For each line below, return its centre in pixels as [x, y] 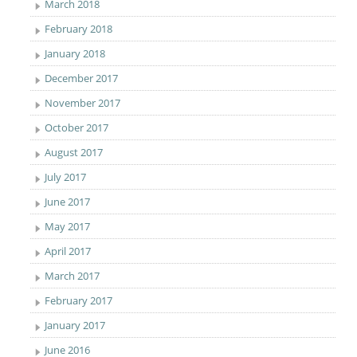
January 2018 [75, 53]
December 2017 [82, 78]
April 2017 [68, 251]
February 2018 [79, 29]
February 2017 [79, 300]
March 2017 [73, 276]
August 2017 [74, 152]
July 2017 [66, 177]
